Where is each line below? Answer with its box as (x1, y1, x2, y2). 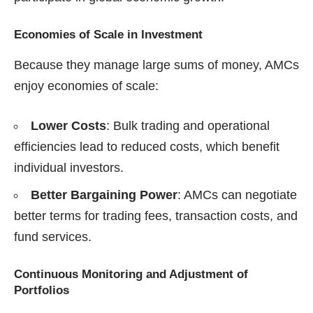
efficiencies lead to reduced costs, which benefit (14, 139, 279, 154)
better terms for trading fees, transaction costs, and (14, 208, 298, 223)
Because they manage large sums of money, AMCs (14, 57, 299, 72)
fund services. (14, 229, 92, 244)
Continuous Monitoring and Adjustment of (14, 267, 248, 281)
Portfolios (14, 283, 69, 297)
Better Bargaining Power (31, 187, 177, 202)
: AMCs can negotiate (177, 187, 297, 202)
